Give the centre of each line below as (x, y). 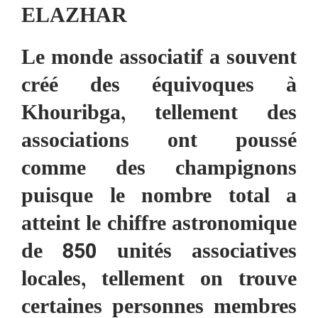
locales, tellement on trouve (159, 281)
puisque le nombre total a (159, 198)
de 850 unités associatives (159, 253)
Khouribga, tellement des (159, 115)
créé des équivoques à (159, 87)
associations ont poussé (159, 142)
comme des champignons (159, 170)
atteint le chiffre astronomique (159, 225)
